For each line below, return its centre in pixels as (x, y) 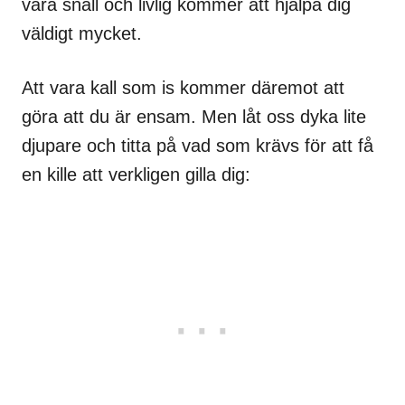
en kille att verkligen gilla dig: (136, 175)
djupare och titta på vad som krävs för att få (198, 146)
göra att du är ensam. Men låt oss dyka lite (194, 117)
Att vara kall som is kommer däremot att (183, 88)
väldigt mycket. (82, 34)
